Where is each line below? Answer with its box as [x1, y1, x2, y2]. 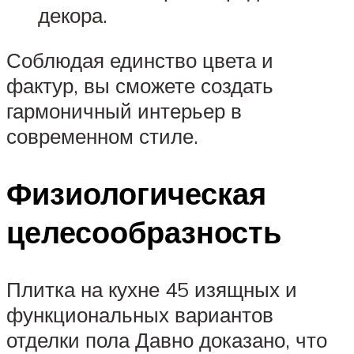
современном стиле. [6, 123, 198, 149]
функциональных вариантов [6, 302, 273, 328]
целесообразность [6, 213, 281, 252]
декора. [38, 2, 107, 28]
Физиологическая [6, 174, 266, 213]
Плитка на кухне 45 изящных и [6, 277, 297, 303]
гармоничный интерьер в [6, 98, 242, 124]
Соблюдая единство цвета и [6, 47, 273, 73]
